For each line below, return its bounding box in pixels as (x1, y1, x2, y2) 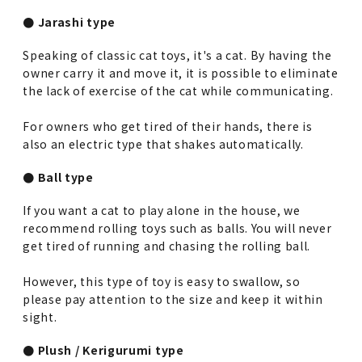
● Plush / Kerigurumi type (23, 342, 184, 359)
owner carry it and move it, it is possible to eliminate (23, 65, 339, 82)
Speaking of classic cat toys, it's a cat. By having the (23, 47, 332, 64)
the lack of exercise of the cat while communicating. (23, 82, 334, 99)
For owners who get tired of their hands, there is (23, 118, 313, 135)
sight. (23, 309, 57, 326)
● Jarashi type (23, 14, 116, 31)
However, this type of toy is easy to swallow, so (23, 273, 301, 290)
